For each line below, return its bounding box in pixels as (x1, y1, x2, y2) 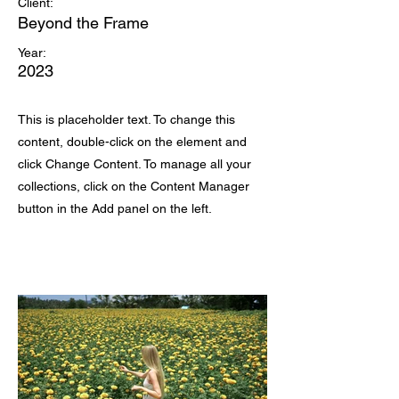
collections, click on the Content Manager (18, 179, 249, 193)
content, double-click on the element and (18, 134, 247, 149)
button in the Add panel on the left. (18, 201, 212, 216)
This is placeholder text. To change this (18, 112, 235, 126)
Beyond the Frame (18, 13, 149, 32)
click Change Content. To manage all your (18, 157, 251, 171)
